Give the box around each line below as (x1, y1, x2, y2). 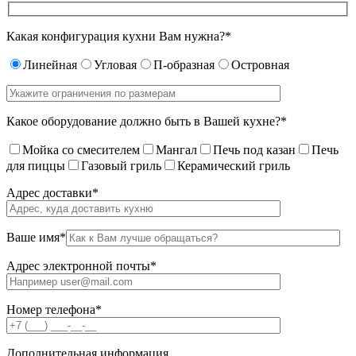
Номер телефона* (6, 303, 102, 317)
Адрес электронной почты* (6, 259, 157, 273)
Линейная (23, 58, 77, 72)
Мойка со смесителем (22, 143, 140, 157)
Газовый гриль (81, 159, 161, 173)
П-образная (153, 58, 215, 72)
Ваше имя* (6, 230, 66, 245)
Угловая (94, 58, 137, 72)
